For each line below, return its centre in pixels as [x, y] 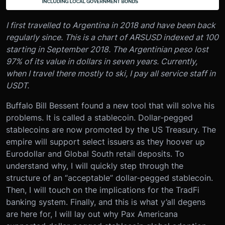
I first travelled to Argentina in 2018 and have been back [111, 25]
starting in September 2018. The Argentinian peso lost [107, 49]
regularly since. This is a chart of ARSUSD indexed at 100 [112, 37]
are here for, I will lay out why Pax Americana [92, 214]
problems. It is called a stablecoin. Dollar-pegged [99, 118]
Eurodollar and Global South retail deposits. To [95, 154]
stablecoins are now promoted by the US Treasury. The [111, 130]
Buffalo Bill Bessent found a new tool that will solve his [110, 106]
